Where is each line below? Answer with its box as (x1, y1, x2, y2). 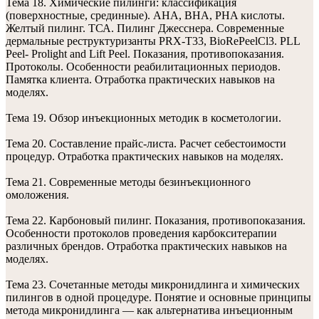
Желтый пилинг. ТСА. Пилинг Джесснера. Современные (6, 22, 284, 34)
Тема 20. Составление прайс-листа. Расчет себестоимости (6, 137, 286, 150)
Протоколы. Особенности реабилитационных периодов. (6, 61, 281, 73)
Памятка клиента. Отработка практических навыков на (6, 73, 275, 85)
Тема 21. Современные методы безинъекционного (6, 176, 251, 188)
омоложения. (6, 189, 69, 201)
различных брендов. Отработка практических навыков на (6, 240, 287, 252)
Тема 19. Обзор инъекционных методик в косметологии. (6, 112, 281, 124)
